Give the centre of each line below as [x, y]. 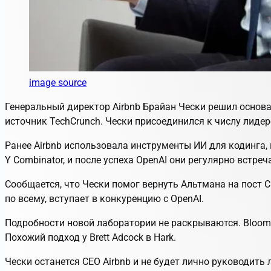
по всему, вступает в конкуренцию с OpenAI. [104, 198]
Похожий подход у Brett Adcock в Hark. [90, 237]
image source [58, 82]
